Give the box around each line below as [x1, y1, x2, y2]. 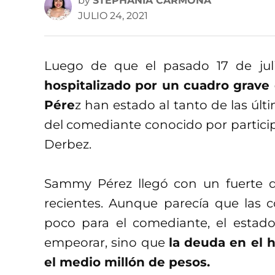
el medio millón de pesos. [44, 254, 214, 269]
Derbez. [44, 136, 91, 152]
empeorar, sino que [44, 234, 169, 250]
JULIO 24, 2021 [78, 9, 148, 21]
